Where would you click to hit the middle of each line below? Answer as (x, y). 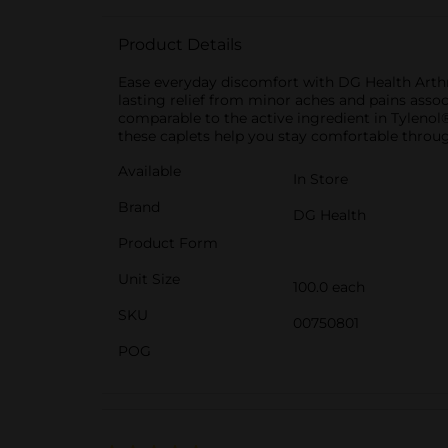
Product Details (180, 44)
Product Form (168, 243)
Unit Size (149, 279)
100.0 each (329, 287)
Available (149, 171)
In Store (320, 179)
